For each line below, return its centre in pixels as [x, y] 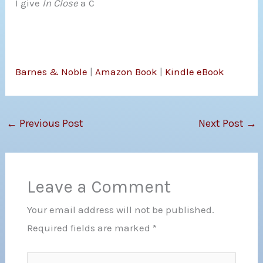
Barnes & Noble [53, 71]
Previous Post [50, 123]
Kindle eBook [195, 71]
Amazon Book [127, 71]
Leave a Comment [99, 187]
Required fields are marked [90, 228]
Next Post [222, 123]
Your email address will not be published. [120, 210]
